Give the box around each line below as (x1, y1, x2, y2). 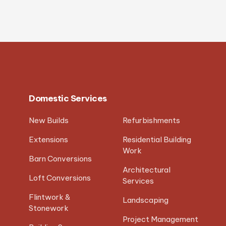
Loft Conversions (29, 173, 91, 183)
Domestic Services (29, 92, 107, 104)
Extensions (29, 134, 69, 144)
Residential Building (122, 134, 191, 144)
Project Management (122, 214, 198, 224)
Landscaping (122, 195, 168, 205)
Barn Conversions (29, 153, 92, 163)
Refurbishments (122, 115, 180, 125)
